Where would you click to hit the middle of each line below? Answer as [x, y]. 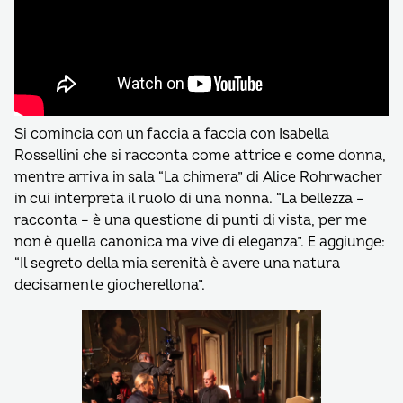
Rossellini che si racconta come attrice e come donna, [200, 156]
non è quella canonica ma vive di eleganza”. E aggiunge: [200, 242]
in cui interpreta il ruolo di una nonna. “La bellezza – [189, 199]
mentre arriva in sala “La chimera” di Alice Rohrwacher [198, 177]
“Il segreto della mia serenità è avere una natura [177, 264]
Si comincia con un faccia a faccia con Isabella [172, 134]
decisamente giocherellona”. [110, 285]
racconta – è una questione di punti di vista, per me [191, 220]
